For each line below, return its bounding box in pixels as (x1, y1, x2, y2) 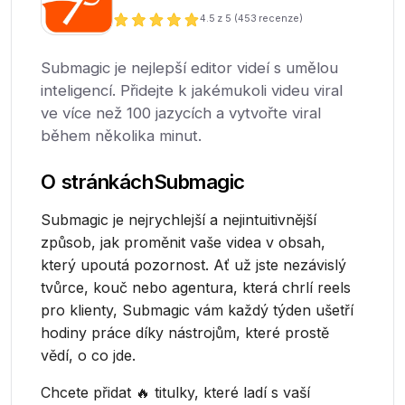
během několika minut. (41, 127, 202, 145)
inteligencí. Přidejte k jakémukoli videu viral (41, 81, 344, 99)
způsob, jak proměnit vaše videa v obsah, (41, 233, 326, 251)
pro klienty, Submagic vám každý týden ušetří (41, 301, 354, 319)
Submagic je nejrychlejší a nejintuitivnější (41, 211, 317, 229)
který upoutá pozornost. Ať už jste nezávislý (41, 256, 347, 274)
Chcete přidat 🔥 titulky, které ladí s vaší (41, 383, 311, 401)
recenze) (258, 13, 303, 25)
